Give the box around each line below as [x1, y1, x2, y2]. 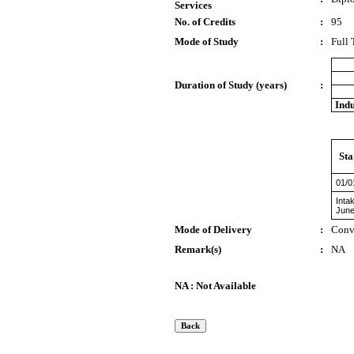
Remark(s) [175, 243, 221, 255]
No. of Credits [175, 16, 235, 28]
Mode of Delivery [175, 224, 252, 235]
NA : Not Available [175, 280, 256, 292]
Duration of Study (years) [175, 79, 287, 91]
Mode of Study [175, 36, 239, 47]
